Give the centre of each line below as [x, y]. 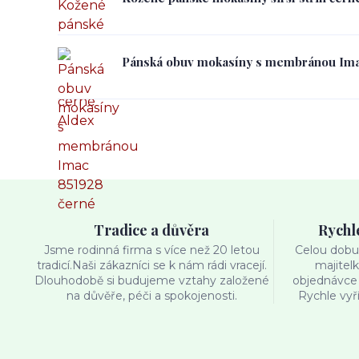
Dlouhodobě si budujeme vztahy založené [151, 280]
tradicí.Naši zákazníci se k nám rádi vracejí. [151, 265]
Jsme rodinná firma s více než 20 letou [151, 250]
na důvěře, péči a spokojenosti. [151, 296]
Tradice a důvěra [152, 230]
